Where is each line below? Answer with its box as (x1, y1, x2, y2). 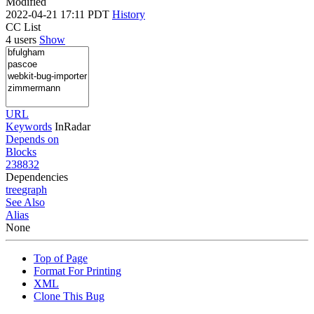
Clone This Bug (34, 289, 104, 302)
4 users (6, 33, 39, 46)
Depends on (6, 132, 59, 145)
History (112, 8, 145, 20)
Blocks (6, 145, 36, 158)
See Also (6, 196, 45, 208)
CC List (6, 20, 41, 33)
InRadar (55, 120, 90, 132)
